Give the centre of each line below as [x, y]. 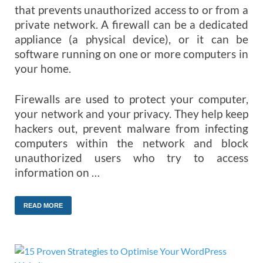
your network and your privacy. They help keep [131, 114]
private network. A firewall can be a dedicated [131, 24]
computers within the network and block [131, 143]
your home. [43, 68]
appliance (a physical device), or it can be [131, 39]
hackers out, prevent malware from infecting [131, 129]
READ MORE [43, 206]
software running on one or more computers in [131, 53]
